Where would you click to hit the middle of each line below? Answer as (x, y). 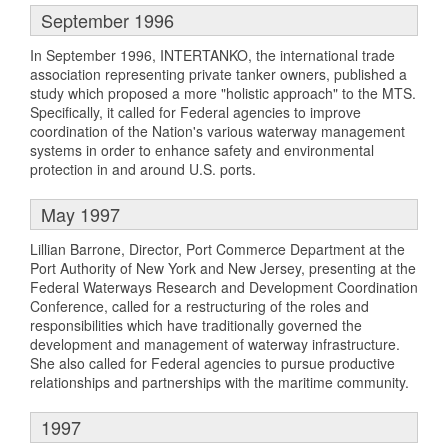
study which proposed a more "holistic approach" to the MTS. (223, 92)
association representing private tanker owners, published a (218, 73)
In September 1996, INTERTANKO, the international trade (212, 54)
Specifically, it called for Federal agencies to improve (195, 111)
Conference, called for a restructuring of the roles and (199, 305)
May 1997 (80, 213)
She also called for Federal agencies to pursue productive (212, 362)
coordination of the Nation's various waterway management (217, 130)
